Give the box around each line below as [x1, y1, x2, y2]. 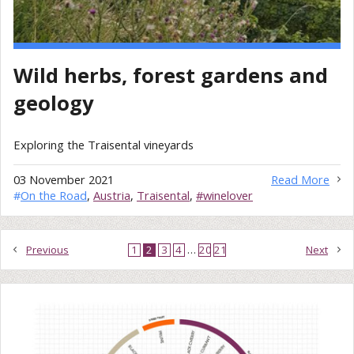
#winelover [196, 187, 253, 204]
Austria [93, 187, 130, 204]
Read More [271, 171, 330, 188]
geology [13, 88, 94, 117]
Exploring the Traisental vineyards [13, 137, 194, 153]
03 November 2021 [13, 171, 114, 188]
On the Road [21, 187, 87, 204]
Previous [26, 243, 69, 258]
